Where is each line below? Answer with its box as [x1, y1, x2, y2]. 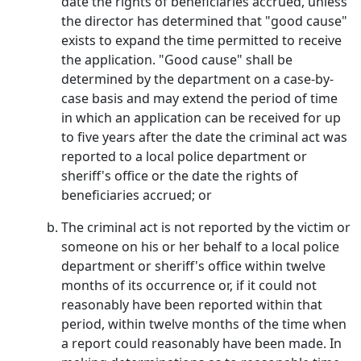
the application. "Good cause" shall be [61, 51, 293, 68]
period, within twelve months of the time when [61, 315, 346, 333]
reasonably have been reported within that [61, 296, 322, 313]
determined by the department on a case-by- [61, 70, 334, 88]
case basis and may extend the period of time [61, 89, 338, 107]
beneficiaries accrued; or [61, 186, 212, 204]
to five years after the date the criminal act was [61, 128, 347, 146]
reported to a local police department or [61, 147, 307, 165]
